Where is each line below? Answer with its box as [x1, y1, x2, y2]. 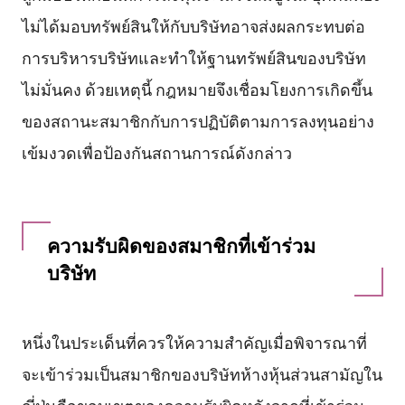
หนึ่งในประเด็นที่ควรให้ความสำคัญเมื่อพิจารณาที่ [21, 329, 367, 353]
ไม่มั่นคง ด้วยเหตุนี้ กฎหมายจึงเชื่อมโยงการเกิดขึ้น [21, 76, 372, 100]
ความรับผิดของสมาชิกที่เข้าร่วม [46, 230, 316, 259]
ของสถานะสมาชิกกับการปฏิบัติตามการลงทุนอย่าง [21, 108, 374, 132]
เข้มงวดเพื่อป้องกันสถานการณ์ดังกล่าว [21, 139, 292, 164]
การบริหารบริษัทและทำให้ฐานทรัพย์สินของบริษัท [21, 44, 366, 69]
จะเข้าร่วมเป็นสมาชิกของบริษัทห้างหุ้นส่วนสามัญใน [21, 361, 382, 385]
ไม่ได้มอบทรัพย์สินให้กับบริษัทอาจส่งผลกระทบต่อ [21, 13, 365, 37]
